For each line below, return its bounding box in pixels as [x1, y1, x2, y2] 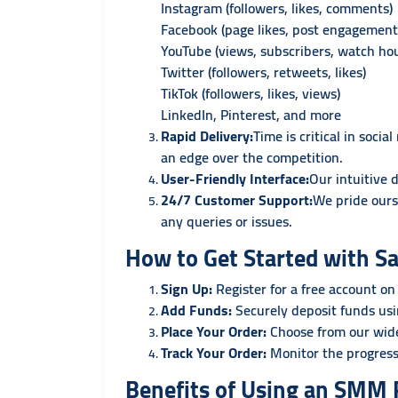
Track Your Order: [161, 339, 267, 366]
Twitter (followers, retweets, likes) [161, 59, 366, 85]
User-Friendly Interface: [161, 165, 309, 192]
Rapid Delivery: [161, 123, 253, 149]
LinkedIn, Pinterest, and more [161, 101, 341, 128]
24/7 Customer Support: [161, 187, 313, 213]
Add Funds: [161, 297, 232, 323]
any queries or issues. [161, 208, 292, 235]
